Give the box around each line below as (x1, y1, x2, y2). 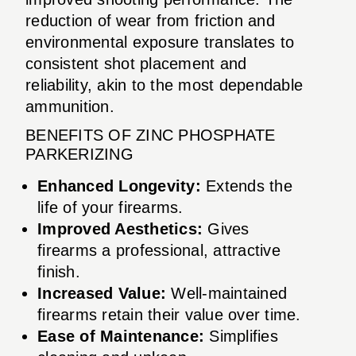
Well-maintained (166, 284, 287, 302)
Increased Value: (37, 284, 166, 302)
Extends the (200, 176, 292, 195)
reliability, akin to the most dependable (25, 75, 303, 94)
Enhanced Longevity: (37, 176, 201, 195)
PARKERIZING (25, 145, 133, 163)
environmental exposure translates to (25, 33, 294, 51)
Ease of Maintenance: (37, 327, 204, 345)
